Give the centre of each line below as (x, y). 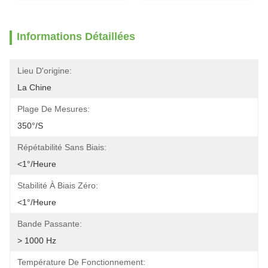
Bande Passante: (50, 224)
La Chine (34, 87)
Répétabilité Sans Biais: (62, 147)
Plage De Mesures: (54, 109)
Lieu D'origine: (45, 71)
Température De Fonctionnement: (81, 262)
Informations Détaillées (76, 36)
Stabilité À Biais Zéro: (58, 185)
